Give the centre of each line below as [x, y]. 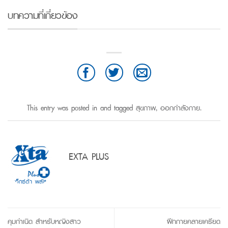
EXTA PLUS [89, 156]
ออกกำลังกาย [180, 107]
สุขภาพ [146, 107]
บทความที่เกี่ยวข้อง [42, 15]
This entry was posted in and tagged [81, 107]
